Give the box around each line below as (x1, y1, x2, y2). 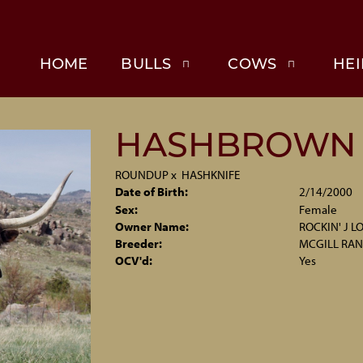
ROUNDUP (114, 167, 169, 182)
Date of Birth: (114, 184, 188, 199)
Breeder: (114, 236, 162, 251)
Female (299, 202, 337, 217)
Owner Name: (114, 219, 189, 234)
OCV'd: (114, 253, 152, 268)
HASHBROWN (114, 131, 357, 164)
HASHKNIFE (181, 167, 240, 182)
